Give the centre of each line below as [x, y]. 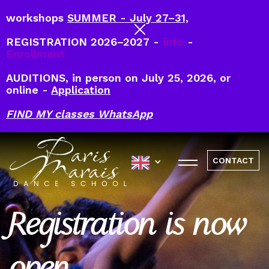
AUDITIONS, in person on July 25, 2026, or [118, 78]
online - [29, 90]
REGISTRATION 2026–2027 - [84, 42]
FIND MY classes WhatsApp [79, 114]
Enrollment [35, 54]
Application [81, 90]
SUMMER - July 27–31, [128, 18]
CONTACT [233, 161]
